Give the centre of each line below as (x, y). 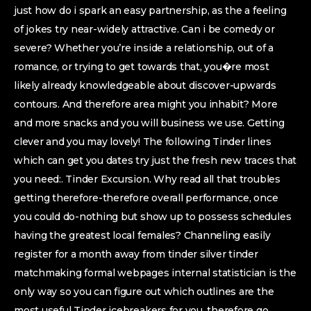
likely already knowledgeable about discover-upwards (145, 85)
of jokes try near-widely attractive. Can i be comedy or (144, 29)
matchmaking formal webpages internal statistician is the (155, 273)
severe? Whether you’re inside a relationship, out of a (144, 48)
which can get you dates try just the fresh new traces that (155, 160)
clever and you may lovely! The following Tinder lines (143, 142)
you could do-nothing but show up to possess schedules (153, 217)
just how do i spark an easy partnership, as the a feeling (150, 10)
